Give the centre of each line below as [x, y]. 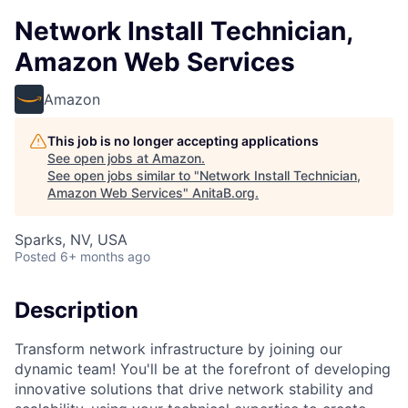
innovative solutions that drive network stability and [194, 388]
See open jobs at [100, 158]
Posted [36, 256]
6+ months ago [105, 256]
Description [76, 310]
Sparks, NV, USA [71, 240]
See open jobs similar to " [123, 175]
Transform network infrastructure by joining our [178, 348]
